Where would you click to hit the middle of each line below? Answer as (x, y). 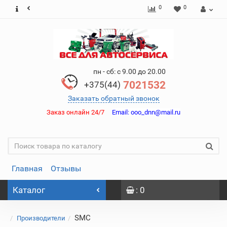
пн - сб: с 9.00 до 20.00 (129, 71)
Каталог (29, 190)
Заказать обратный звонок (113, 98)
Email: (121, 112)
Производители (41, 218)
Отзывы (66, 168)
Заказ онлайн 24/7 (79, 112)
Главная (27, 168)
